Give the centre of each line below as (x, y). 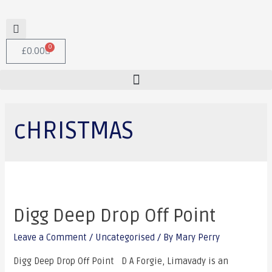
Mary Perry (198, 238)
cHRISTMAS (74, 131)
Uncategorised (125, 238)
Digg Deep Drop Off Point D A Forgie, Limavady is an (121, 261)
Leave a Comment (50, 238)
